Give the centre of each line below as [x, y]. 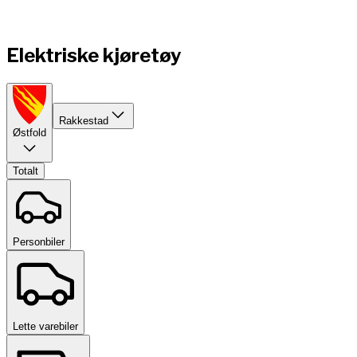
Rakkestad [84, 120]
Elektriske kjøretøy [94, 56]
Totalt [25, 171]
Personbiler [39, 241]
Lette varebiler [45, 326]
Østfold [29, 132]
